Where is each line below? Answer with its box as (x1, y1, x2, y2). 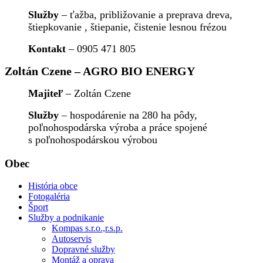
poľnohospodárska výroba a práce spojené (28, 121, 207, 133)
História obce (28, 181, 77, 191)
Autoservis (52, 234, 92, 244)
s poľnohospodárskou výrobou (28, 133, 157, 146)
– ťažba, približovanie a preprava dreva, (62, 8, 232, 21)
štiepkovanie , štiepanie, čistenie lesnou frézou (28, 21, 227, 33)
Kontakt (28, 42, 66, 55)
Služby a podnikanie (28, 213, 104, 223)
